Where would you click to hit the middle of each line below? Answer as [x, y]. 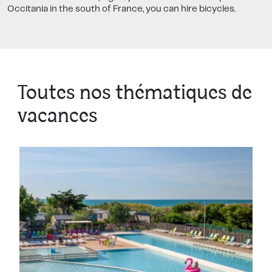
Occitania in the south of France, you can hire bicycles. [121, 9]
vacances [57, 117]
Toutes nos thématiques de [134, 94]
